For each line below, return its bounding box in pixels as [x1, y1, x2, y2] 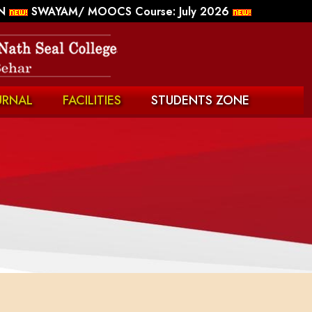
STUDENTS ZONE [151, 91, 249, 109]
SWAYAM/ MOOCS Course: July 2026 [31, 3, 229, 19]
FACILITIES [63, 91, 121, 109]
